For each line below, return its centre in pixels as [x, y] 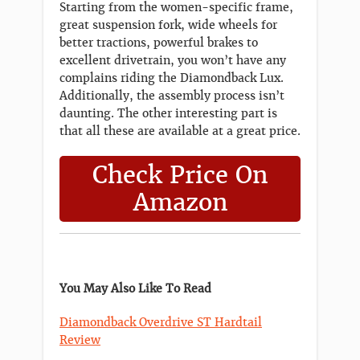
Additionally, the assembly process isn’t [172, 95]
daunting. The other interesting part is [168, 113]
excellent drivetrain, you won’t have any [173, 60]
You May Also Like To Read [135, 289]
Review [80, 340]
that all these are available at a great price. [180, 131]
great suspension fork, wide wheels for [168, 25]
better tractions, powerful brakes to [159, 42]
